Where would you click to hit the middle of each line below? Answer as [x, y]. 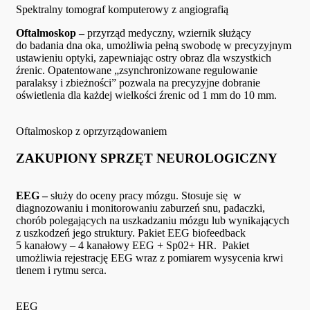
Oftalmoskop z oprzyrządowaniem [91, 131]
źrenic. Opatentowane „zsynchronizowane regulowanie [137, 70]
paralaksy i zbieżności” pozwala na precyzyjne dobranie [138, 82]
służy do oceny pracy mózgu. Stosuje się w [146, 196]
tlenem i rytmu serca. [61, 271]
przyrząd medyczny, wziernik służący [169, 33]
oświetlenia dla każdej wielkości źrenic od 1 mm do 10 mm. [146, 95]
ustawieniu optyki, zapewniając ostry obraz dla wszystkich [144, 57]
